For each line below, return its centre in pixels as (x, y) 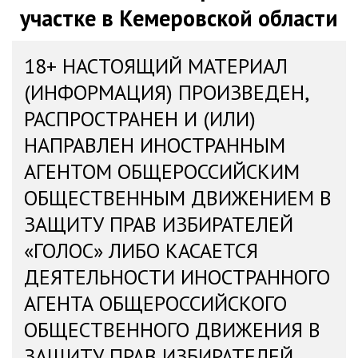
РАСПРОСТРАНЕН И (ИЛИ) (140, 119)
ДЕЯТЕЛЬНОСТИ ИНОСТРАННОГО (177, 277)
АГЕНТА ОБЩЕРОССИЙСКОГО (155, 303)
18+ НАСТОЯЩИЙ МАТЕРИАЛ (156, 66)
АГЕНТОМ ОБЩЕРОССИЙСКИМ (162, 171)
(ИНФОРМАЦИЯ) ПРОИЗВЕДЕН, (167, 92)
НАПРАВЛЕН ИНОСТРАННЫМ (155, 145)
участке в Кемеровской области (179, 18)
